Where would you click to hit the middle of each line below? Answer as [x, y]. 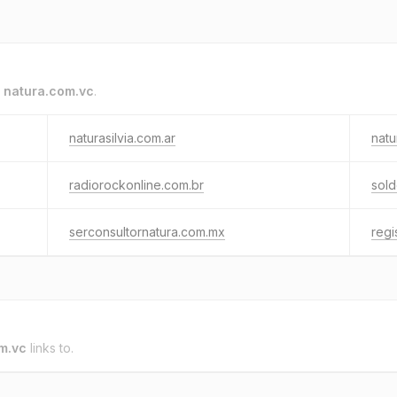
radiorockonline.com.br [136, 185]
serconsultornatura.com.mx [147, 232]
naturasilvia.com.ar [122, 138]
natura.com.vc [49, 91]
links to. [50, 348]
